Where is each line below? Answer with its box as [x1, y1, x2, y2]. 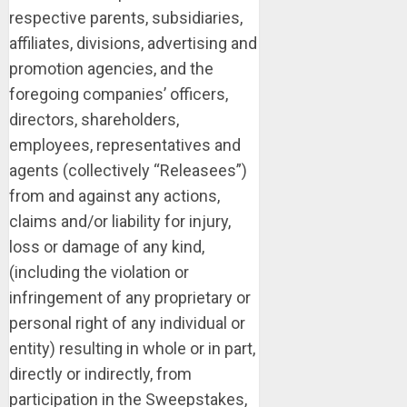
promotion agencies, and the [9, 59, 213, 78]
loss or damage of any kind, [9, 237, 204, 256]
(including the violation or [9, 263, 189, 282]
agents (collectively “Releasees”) [9, 161, 247, 180]
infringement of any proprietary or [9, 288, 251, 307]
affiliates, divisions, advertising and [9, 34, 257, 53]
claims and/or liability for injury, [9, 212, 231, 231]
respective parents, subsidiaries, [9, 8, 243, 27]
